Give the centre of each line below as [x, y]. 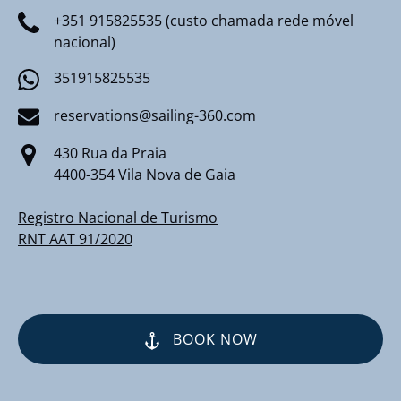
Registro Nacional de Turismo [118, 217]
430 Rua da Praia [110, 153]
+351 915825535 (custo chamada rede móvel [204, 21]
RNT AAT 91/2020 [75, 239]
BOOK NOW [215, 339]
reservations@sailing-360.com [155, 116]
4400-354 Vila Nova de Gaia [145, 174]
